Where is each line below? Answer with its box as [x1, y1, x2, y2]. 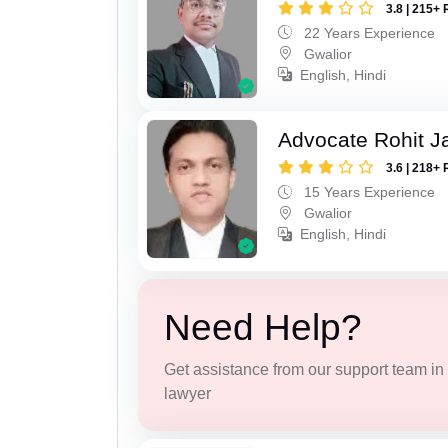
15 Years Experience [300, 184, 436, 201]
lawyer [163, 384, 211, 402]
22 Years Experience [300, 24, 436, 41]
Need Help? [163, 306, 362, 348]
